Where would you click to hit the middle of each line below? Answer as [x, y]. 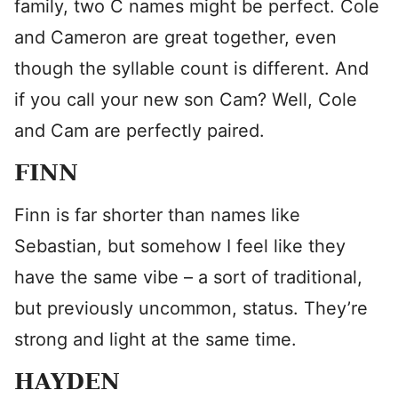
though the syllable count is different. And [191, 68]
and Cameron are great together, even [175, 37]
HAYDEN [67, 382]
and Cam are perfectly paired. [139, 131]
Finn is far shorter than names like [157, 215]
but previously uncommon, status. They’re [191, 308]
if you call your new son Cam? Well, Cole [186, 99]
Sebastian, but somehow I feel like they [180, 246]
